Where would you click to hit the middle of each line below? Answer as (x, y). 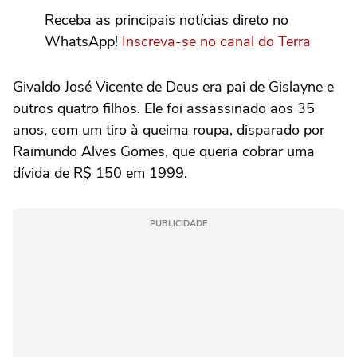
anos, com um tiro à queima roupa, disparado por (169, 129)
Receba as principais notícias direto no (167, 20)
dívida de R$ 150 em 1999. (100, 173)
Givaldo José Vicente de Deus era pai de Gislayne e (173, 86)
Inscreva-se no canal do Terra (216, 41)
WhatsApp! (83, 41)
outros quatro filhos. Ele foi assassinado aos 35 (164, 108)
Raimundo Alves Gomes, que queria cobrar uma (164, 151)
